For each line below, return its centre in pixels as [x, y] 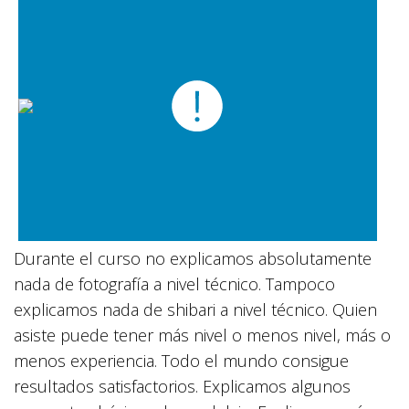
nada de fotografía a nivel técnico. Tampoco [174, 283]
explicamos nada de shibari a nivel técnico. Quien [195, 309]
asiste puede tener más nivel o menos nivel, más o [202, 335]
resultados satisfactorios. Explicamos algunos [182, 386]
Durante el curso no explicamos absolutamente [193, 258]
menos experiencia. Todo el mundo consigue [181, 360]
